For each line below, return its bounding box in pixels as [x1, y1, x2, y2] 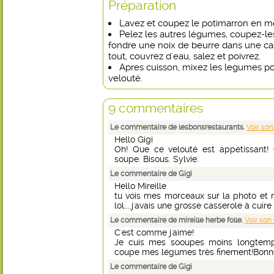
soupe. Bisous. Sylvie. [114, 154, 199, 164]
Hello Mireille [114, 181, 166, 191]
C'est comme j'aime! [114, 228, 194, 237]
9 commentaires [108, 100, 203, 116]
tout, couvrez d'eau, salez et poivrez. [108, 51, 261, 62]
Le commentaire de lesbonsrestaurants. [110, 123, 246, 131]
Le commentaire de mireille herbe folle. [110, 216, 245, 224]
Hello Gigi [114, 135, 153, 144]
